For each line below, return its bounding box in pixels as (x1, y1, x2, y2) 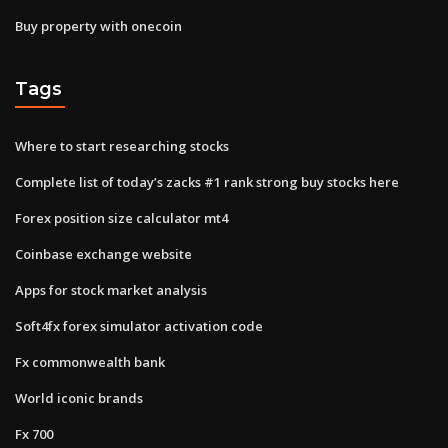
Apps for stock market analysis (15, 280, 207, 299)
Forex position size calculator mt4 (15, 208, 228, 227)
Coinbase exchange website (15, 244, 192, 263)
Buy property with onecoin (15, 16, 182, 35)
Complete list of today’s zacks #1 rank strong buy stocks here (15, 172, 399, 191)
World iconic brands (15, 388, 143, 407)
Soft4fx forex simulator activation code (15, 316, 263, 335)
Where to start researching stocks (15, 136, 229, 155)
